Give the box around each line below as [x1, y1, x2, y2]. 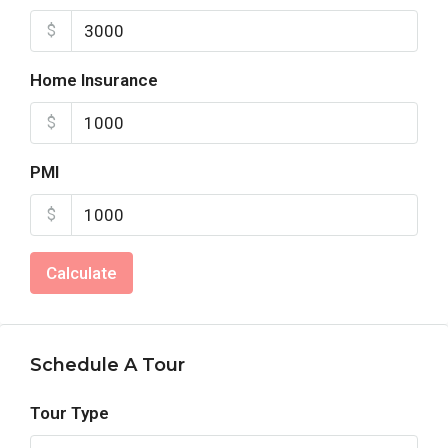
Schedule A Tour [30, 354, 185, 377]
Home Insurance [30, 70, 158, 91]
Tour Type [30, 403, 109, 424]
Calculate [46, 263, 117, 284]
